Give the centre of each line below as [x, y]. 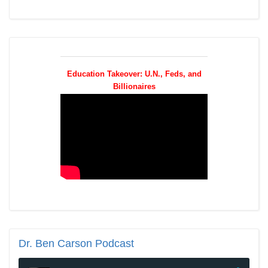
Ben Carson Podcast [83, 244]
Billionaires [134, 87]
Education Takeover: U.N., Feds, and [134, 74]
